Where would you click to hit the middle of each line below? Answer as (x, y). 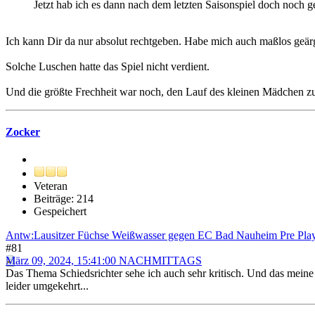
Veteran (51, 186)
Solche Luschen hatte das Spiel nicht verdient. (108, 66)
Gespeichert (60, 212)
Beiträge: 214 (64, 199)
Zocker (23, 131)
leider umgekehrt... (47, 286)
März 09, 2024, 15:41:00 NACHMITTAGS (104, 261)
